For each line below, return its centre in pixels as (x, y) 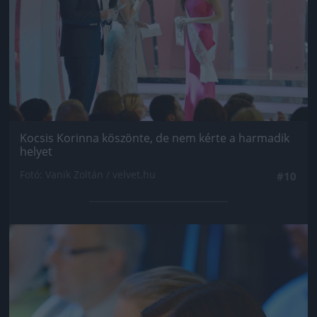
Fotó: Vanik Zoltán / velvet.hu (88, 175)
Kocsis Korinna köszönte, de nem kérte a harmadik (155, 138)
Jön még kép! (158, 245)
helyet (36, 152)
